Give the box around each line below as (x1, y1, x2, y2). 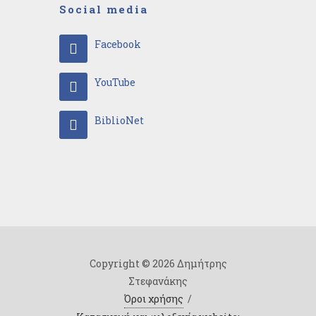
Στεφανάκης (128, 274, 188, 288)
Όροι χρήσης (124, 291, 183, 305)
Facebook (95, 37, 141, 51)
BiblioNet (95, 113, 144, 127)
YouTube (95, 75, 135, 89)
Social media (59, 1, 148, 16)
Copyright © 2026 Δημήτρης (89, 256, 227, 270)
